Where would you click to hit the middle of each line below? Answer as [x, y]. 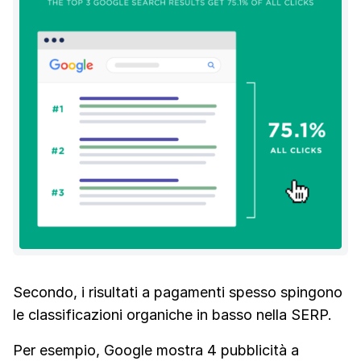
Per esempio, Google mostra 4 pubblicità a [156, 350]
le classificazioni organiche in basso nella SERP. [172, 314]
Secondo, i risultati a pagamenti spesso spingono [178, 292]
